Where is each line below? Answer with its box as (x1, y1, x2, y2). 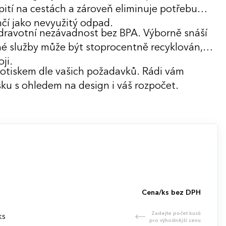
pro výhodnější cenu (149, 217, 201, 223)
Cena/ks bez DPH (142, 189, 201, 196)
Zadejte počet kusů (151, 210, 201, 216)
